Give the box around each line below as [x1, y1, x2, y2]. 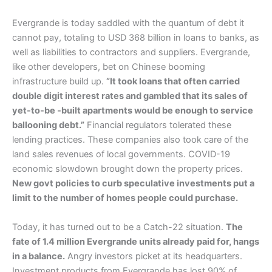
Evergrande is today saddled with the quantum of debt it [12, 18, 244, 29]
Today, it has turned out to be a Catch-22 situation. [12, 221, 226, 233]
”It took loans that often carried [106, 76, 240, 87]
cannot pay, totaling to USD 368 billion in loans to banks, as [12, 32, 259, 44]
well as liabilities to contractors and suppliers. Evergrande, [12, 47, 250, 58]
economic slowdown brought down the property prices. [12, 163, 243, 175]
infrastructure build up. [12, 76, 106, 87]
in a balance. [12, 250, 65, 262]
